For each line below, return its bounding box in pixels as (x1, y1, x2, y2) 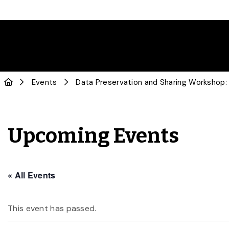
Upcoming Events (8, 124, 179, 148)
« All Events (8, 169, 56, 181)
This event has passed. (8, 203, 97, 214)
